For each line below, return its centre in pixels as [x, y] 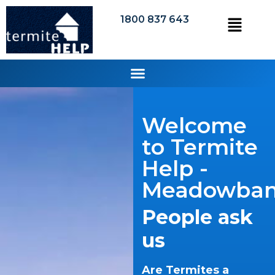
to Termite [199, 147]
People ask [197, 217]
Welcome [194, 125]
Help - [175, 168]
